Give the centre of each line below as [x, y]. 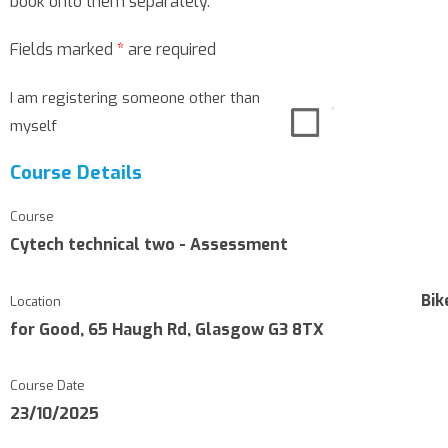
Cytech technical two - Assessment [149, 244]
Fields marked [63, 49]
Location [35, 301]
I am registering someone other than [135, 98]
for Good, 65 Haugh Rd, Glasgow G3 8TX [167, 329]
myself [33, 126]
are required [170, 49]
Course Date [47, 385]
